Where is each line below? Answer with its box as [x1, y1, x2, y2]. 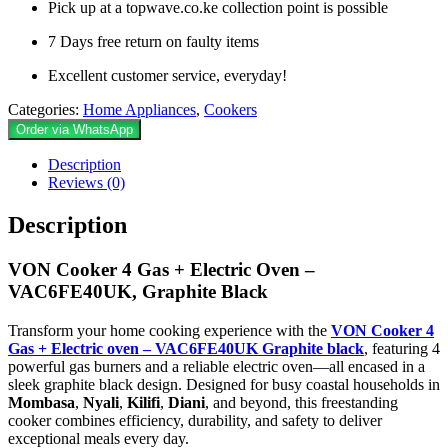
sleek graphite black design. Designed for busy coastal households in [8, 375, 440, 393]
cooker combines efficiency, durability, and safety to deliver [8, 411, 382, 429]
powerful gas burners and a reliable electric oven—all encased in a [8, 357, 425, 375]
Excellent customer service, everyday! [48, 67, 287, 85]
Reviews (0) [48, 174, 125, 192]
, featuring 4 [364, 339, 440, 357]
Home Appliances [83, 101, 196, 119]
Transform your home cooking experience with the [8, 321, 331, 339]
